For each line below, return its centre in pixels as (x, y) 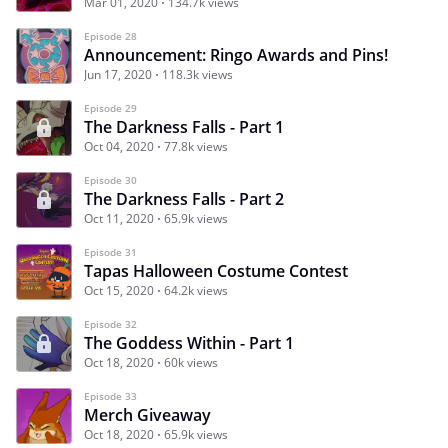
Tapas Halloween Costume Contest (216, 270)
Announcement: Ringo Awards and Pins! (236, 54)
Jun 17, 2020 (118, 74)
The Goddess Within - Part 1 (189, 342)
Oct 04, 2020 (119, 146)
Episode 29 (110, 107)
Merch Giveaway (147, 414)
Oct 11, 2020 (119, 218)
